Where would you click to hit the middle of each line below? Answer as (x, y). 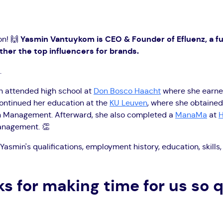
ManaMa (191, 115)
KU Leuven (128, 103)
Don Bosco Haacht (127, 91)
